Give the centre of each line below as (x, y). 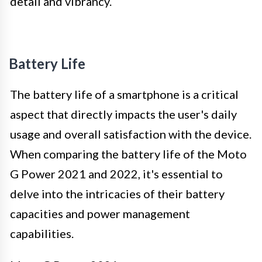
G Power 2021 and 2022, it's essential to (116, 173)
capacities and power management (100, 213)
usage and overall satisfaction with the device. (131, 134)
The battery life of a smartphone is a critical (124, 94)
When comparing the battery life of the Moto (128, 154)
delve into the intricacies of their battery (117, 193)
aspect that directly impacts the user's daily (123, 114)
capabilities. (42, 233)
